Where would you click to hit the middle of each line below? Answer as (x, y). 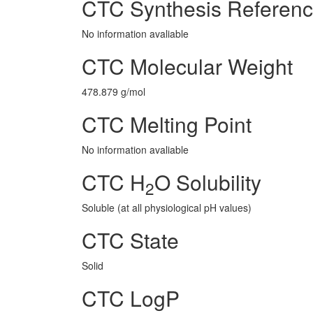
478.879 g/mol (114, 92)
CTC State (130, 240)
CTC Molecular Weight (187, 66)
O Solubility (208, 182)
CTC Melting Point (167, 124)
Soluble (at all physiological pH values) (167, 208)
